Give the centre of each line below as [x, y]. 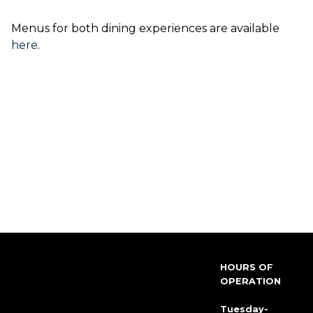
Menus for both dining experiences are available [145, 28]
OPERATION [250, 281]
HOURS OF [246, 267]
